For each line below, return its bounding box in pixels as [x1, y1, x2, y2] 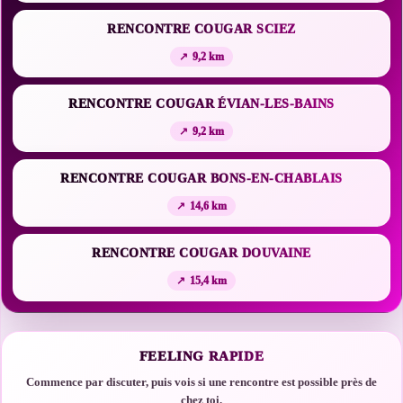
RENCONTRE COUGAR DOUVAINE [92, 246, 311, 260]
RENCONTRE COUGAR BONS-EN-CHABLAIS [60, 172, 343, 185]
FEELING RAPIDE [139, 349, 264, 363]
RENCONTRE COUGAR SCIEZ [107, 22, 296, 36]
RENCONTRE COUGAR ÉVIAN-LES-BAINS [68, 97, 335, 111]
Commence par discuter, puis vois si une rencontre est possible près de [26, 375, 377, 389]
